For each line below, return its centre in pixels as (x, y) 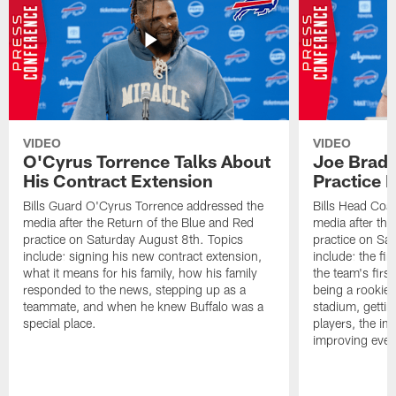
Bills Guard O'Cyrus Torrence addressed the (144, 206)
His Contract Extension (118, 181)
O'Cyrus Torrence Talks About (147, 161)
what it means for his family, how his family (141, 273)
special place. (60, 324)
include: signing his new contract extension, (143, 256)
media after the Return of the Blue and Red (139, 223)
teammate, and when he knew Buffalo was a (144, 307)
